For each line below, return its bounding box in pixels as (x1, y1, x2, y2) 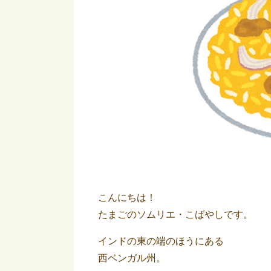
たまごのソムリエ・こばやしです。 (98, 209, 253, 220)
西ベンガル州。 (98, 253, 166, 263)
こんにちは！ (98, 192, 156, 203)
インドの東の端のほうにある (98, 236, 224, 246)
